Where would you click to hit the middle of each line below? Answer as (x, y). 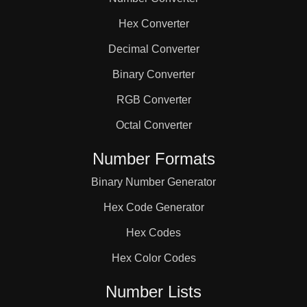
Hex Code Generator (153, 207)
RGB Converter (153, 100)
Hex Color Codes (153, 258)
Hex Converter (153, 24)
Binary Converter (153, 74)
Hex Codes (153, 233)
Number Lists (153, 292)
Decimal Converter (153, 49)
